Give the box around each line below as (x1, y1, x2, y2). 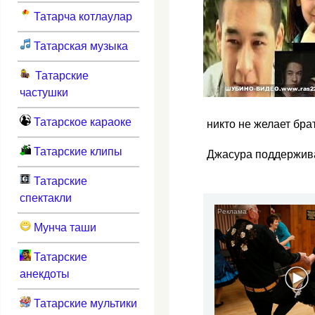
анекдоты (19, 267, 70, 280)
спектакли (19, 191, 72, 204)
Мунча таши (30, 221, 96, 233)
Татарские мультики (30, 297, 137, 309)
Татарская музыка (30, 39, 128, 52)
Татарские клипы (30, 145, 122, 157)
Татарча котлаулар (30, 10, 132, 22)
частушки (19, 86, 68, 98)
